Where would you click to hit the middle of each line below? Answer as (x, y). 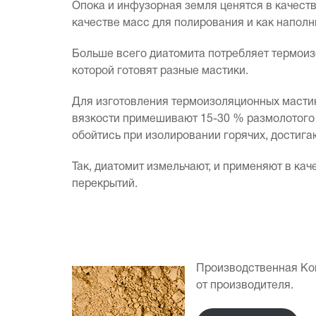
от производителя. (245, 286)
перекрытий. (105, 184)
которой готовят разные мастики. (160, 71)
